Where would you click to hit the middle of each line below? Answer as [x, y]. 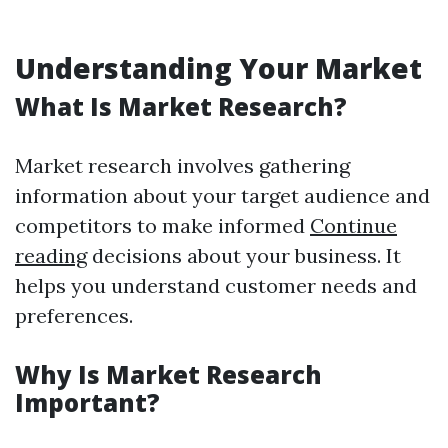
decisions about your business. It [244, 255]
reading [51, 255]
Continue [353, 225]
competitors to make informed [162, 225]
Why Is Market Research [168, 374]
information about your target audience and [222, 195]
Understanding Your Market [218, 68]
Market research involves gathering [182, 165]
